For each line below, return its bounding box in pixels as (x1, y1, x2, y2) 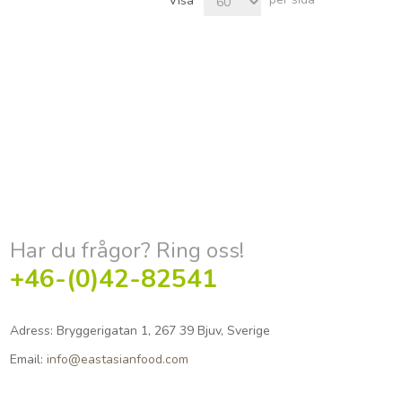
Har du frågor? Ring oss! (9, 235, 244, 265)
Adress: (9, 321, 53, 339)
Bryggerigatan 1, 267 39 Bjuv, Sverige (52, 321, 270, 339)
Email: (9, 350, 43, 368)
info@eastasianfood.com (46, 350, 188, 368)
